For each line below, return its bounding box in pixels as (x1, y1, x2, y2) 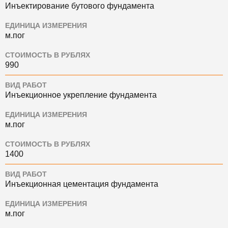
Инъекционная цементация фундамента (5, 180, 158, 189)
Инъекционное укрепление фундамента (5, 91, 157, 100)
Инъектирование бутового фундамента (5, 2, 154, 11)
